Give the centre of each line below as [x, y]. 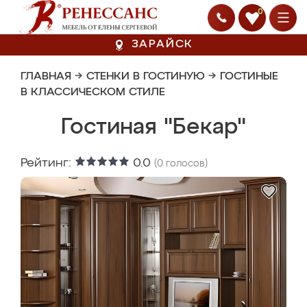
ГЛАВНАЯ [46, 77]
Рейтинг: [48, 163]
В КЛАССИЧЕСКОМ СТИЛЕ [93, 93]
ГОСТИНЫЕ [249, 77]
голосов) [185, 164]
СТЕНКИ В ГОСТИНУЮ [146, 77]
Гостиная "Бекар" [153, 127]
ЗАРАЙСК [162, 45]
